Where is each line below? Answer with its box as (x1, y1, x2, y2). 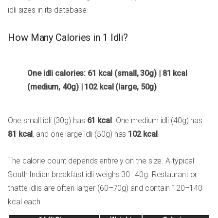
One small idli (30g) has (8, 116, 87, 126)
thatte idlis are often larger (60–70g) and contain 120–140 (8, 183, 203, 193)
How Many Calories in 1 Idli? (8, 31, 128, 43)
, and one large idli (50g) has (33, 129, 128, 139)
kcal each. (8, 197, 43, 207)
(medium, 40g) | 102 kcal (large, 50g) (27, 82, 157, 92)
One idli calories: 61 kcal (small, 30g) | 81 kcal (27, 69, 188, 78)
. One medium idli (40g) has (111, 116, 203, 126)
